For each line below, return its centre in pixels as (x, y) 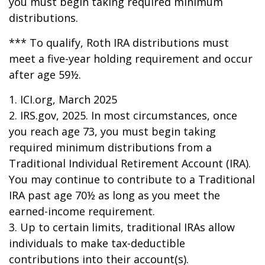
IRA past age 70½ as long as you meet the (114, 195)
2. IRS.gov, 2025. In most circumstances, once (123, 115)
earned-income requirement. (82, 211)
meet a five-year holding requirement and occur (131, 59)
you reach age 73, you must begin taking (112, 131)
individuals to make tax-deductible (97, 243)
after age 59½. (45, 75)
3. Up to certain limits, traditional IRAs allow (122, 227)
